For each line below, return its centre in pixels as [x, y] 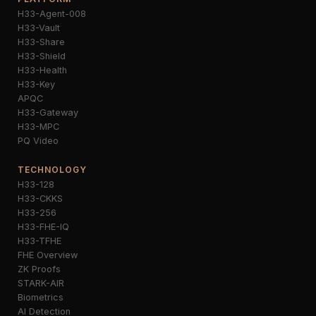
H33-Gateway [48, 113]
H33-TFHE [39, 241]
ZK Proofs [39, 269]
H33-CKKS [40, 199]
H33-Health [42, 70]
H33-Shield [42, 56]
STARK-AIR [41, 283]
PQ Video [38, 141]
